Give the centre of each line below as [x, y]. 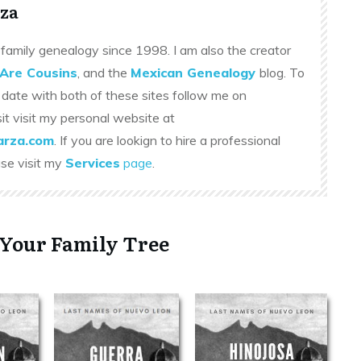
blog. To [282, 72]
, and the [104, 72]
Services [93, 162]
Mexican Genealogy [193, 72]
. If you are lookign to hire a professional [167, 140]
